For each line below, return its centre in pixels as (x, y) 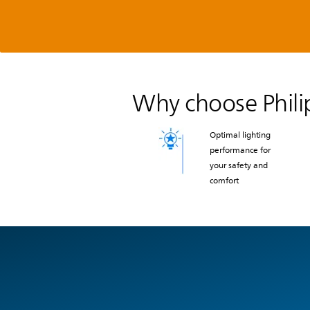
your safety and (238, 166)
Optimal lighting (240, 135)
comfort (224, 181)
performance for (240, 151)
